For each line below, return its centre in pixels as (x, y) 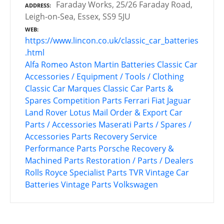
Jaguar (179, 101)
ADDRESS (37, 5)
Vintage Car (167, 173)
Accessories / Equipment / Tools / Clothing (104, 77)
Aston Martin (94, 65)
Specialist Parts (98, 173)
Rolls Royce (46, 173)
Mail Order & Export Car (137, 113)
